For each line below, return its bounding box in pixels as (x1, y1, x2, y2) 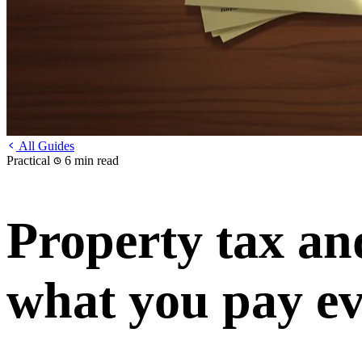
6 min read (61, 154, 119, 168)
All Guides (16, 139, 74, 154)
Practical (6, 154, 53, 168)
